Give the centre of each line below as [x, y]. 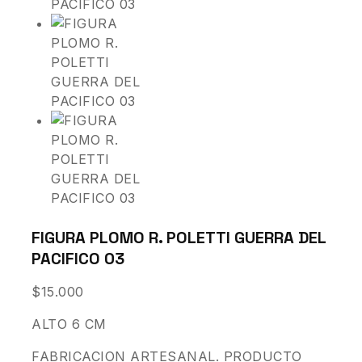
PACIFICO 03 [78, 258]
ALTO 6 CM [69, 324]
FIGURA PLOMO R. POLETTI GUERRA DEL [179, 237]
